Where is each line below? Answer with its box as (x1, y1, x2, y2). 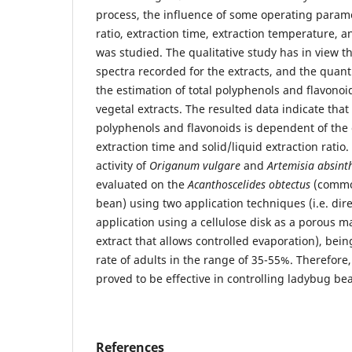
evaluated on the (96, 176, 188, 192)
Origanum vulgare (149, 157, 244, 173)
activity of (96, 157, 149, 173)
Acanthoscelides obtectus (188, 176, 310, 192)
